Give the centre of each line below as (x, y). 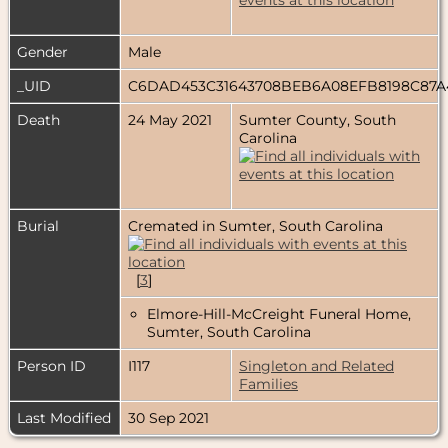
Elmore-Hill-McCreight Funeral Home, (279, 313)
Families (268, 383)
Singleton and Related (316, 365)
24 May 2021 (172, 119)
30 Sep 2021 (170, 417)
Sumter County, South (317, 119)
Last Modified (64, 417)
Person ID (51, 365)
